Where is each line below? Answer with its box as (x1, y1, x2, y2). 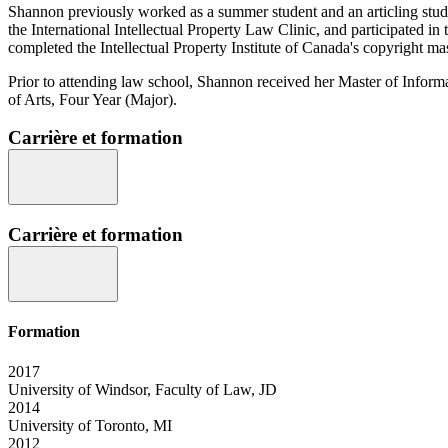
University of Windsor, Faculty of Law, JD (8, 380, 277, 398)
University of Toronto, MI (8, 416, 172, 434)
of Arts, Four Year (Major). (8, 90, 177, 108)
